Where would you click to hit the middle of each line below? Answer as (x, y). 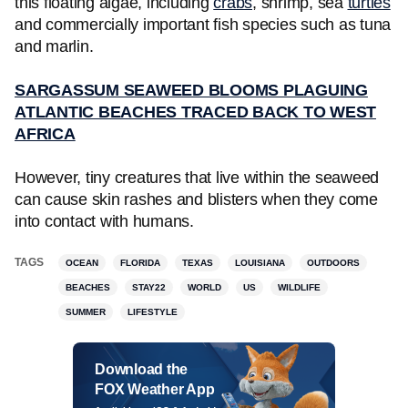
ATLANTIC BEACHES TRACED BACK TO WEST (195, 112)
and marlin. (54, 46)
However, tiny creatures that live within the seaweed (197, 178)
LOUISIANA (260, 263)
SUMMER (86, 312)
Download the (141, 369)
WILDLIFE (299, 287)
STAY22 (149, 287)
